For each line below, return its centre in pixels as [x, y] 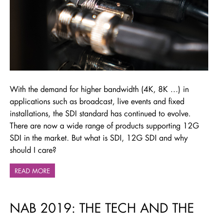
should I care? [33, 150]
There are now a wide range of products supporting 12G [104, 126]
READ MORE [32, 171]
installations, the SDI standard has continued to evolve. [100, 113]
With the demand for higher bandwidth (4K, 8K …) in [99, 89]
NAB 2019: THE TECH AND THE [102, 208]
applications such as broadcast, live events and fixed [97, 101]
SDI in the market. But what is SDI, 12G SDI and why [99, 138]
